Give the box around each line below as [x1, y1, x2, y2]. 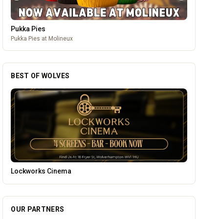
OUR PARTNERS [11, 205, 65, 213]
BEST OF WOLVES [11, 72, 70, 80]
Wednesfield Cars [11, 167, 68, 175]
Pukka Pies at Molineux [11, 35, 73, 43]
